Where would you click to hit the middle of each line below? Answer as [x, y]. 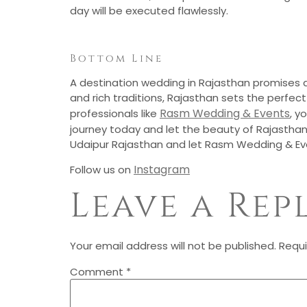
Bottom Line [117, 58]
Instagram [162, 169]
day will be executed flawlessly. [149, 10]
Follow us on [102, 169]
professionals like [115, 113]
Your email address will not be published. [173, 246]
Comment [98, 272]
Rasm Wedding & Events [225, 113]
